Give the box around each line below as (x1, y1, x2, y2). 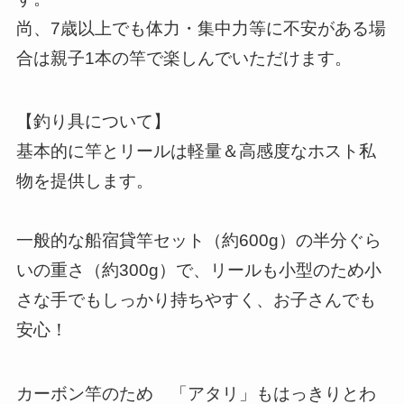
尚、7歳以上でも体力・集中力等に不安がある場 (15, 18, 386, 38)
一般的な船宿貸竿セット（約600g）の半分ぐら (15, 231, 381, 251)
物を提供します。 (15, 171, 153, 191)
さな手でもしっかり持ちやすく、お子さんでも (15, 290, 376, 310)
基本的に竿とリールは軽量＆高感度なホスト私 (15, 142, 376, 161)
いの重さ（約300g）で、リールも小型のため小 (15, 261, 381, 280)
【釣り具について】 (15, 112, 170, 132)
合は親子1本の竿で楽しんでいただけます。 (15, 48, 352, 68)
